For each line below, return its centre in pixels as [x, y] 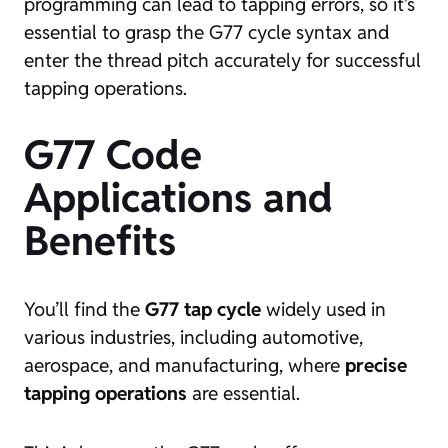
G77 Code [113, 155]
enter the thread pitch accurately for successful [222, 60]
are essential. [243, 393]
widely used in [323, 309]
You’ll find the [84, 309]
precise [376, 365]
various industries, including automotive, [193, 337]
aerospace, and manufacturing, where [184, 365]
